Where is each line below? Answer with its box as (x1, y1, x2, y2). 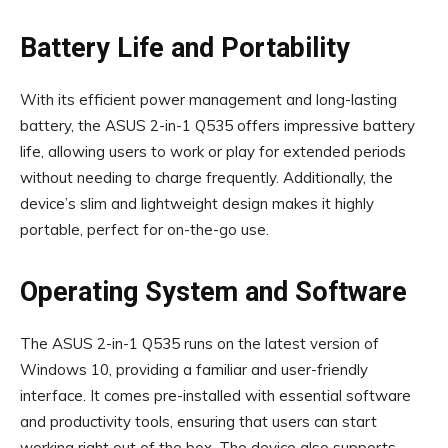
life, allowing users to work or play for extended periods (20, 142, 406, 161)
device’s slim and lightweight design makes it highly (20, 194, 374, 213)
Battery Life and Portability (20, 32, 350, 64)
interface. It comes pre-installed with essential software (20, 386, 411, 405)
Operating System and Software (20, 276, 407, 308)
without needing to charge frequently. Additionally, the (20, 168, 393, 187)
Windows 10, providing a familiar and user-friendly (20, 360, 368, 379)
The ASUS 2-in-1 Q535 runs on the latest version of (20, 334, 379, 353)
